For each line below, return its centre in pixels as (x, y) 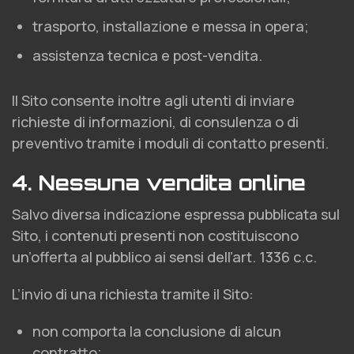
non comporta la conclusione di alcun (157, 331)
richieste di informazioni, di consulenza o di (155, 122)
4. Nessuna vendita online (159, 183)
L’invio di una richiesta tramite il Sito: (133, 294)
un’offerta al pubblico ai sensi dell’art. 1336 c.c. (164, 257)
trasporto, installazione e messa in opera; (171, 26)
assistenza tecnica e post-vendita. (147, 55)
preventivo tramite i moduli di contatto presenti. (170, 143)
